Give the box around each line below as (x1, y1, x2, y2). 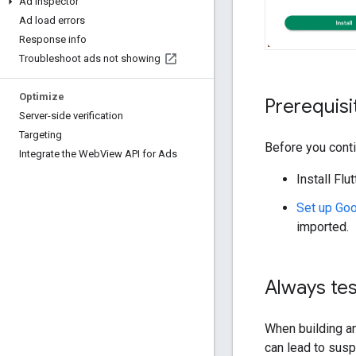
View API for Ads (100, 148, 177, 160)
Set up (296, 200, 335, 216)
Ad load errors (19, 14, 85, 26)
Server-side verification (19, 110, 123, 122)
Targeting (19, 129, 62, 141)
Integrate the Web (19, 148, 100, 160)
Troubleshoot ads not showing (19, 52, 161, 64)
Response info (19, 33, 87, 45)
